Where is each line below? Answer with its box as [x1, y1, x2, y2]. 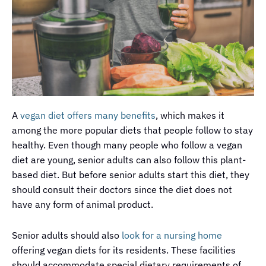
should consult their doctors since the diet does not [12, 183, 232, 195]
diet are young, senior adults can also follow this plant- [12, 153, 246, 166]
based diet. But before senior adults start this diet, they [12, 168, 249, 180]
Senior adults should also [12, 229, 122, 241]
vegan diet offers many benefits [20, 109, 156, 121]
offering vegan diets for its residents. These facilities [12, 243, 236, 256]
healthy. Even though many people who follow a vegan [12, 138, 242, 151]
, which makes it [156, 109, 224, 121]
